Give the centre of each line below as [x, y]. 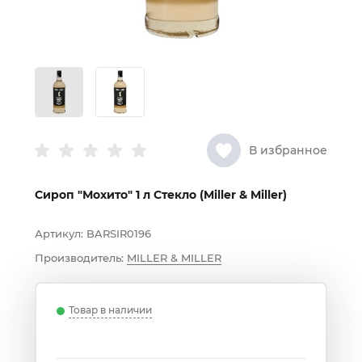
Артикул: [59, 234]
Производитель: [79, 258]
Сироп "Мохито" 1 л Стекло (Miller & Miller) [161, 195]
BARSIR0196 [119, 234]
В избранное [288, 151]
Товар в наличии [110, 310]
